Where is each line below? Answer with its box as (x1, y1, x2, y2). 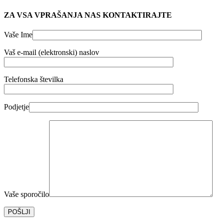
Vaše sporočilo (4, 190, 49, 199)
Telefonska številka (4, 75, 63, 84)
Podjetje (4, 103, 29, 111)
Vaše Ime (4, 30, 32, 39)
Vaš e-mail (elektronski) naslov (4, 48, 99, 57)
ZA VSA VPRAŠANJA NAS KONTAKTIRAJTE (4, 10, 172, 19)
